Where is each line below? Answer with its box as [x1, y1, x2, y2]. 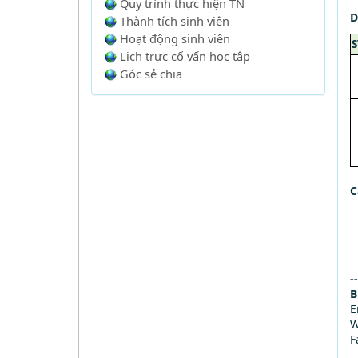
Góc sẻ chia [119, 66, 182, 82]
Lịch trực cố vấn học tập [119, 48, 250, 64]
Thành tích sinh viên [119, 13, 229, 29]
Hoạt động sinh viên [119, 30, 230, 46]
